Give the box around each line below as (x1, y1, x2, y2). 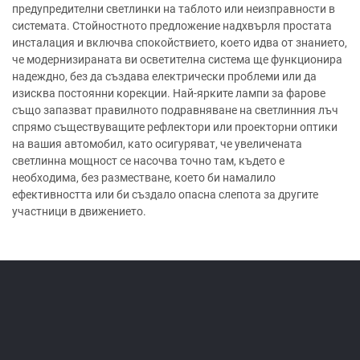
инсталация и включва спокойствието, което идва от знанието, (12, 36, 347, 49)
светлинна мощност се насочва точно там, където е (12, 154, 284, 167)
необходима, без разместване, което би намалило (12, 171, 276, 184)
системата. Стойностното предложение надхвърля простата (12, 19, 332, 32)
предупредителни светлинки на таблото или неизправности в (12, 2, 335, 15)
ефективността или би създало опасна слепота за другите (12, 188, 318, 201)
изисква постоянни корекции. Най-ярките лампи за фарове (12, 87, 325, 100)
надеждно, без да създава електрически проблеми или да (12, 70, 317, 83)
